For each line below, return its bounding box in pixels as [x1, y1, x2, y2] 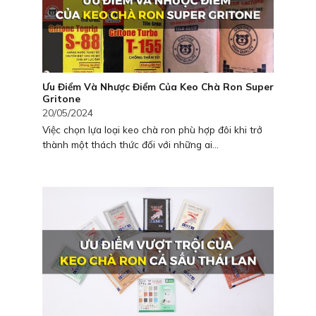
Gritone [42, 92, 80, 104]
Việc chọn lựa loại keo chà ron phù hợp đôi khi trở [42, 123, 262, 135]
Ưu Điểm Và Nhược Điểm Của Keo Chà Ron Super [42, 80, 274, 92]
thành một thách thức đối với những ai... [42, 138, 219, 150]
